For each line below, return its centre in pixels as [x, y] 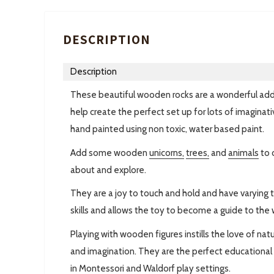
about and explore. [108, 170]
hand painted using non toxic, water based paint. [167, 129]
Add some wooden [110, 153]
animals [243, 153]
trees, [198, 153]
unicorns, [167, 153]
